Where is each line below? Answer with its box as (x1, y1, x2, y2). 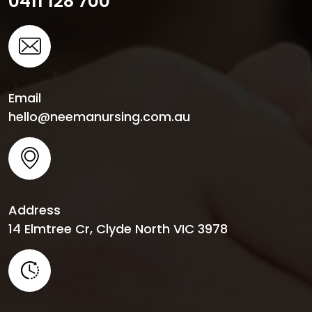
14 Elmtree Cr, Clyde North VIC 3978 (8, 219, 228, 237)
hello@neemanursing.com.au (8, 107, 190, 125)
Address (8, 201, 61, 219)
